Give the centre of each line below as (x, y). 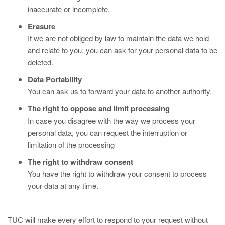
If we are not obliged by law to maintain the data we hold (118, 38)
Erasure (41, 26)
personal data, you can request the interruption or (107, 132)
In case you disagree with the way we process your (111, 120)
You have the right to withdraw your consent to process (117, 174)
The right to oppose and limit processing (99, 108)
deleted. (40, 62)
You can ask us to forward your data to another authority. (120, 91)
